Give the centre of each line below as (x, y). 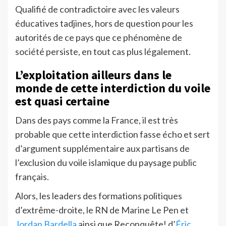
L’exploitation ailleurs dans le (93, 75)
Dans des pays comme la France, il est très (97, 120)
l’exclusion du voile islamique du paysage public (106, 163)
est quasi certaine (62, 101)
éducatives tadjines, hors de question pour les (104, 23)
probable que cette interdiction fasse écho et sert (112, 134)
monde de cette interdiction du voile (113, 88)
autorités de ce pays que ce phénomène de (99, 38)
